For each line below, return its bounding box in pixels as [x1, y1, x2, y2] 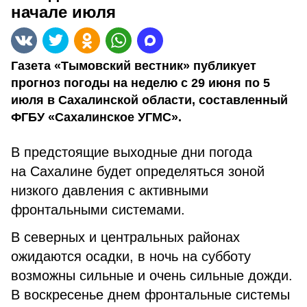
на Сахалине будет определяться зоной [11, 164, 265, 179]
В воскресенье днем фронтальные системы [11, 287, 290, 302]
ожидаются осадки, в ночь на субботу [11, 249, 251, 264]
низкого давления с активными [11, 183, 208, 198]
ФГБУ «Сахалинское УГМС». [11, 110, 182, 124]
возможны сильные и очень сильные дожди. [11, 268, 293, 283]
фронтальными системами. [11, 202, 185, 217]
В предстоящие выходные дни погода [11, 145, 252, 160]
